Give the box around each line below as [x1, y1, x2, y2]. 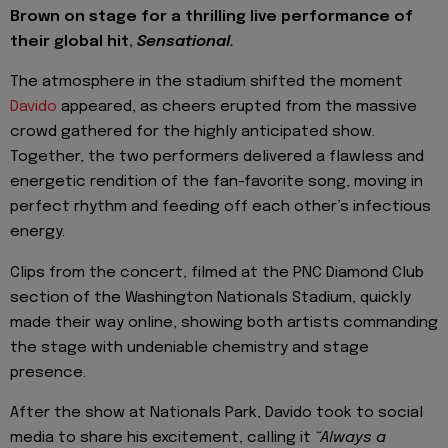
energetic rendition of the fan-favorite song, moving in [10, 174, 423, 191]
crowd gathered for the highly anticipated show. [10, 124, 375, 141]
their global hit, [10, 33, 137, 50]
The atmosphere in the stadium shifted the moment [10, 74, 403, 91]
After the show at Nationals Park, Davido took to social [10, 405, 423, 422]
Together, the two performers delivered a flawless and [10, 149, 424, 166]
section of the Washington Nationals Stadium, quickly [10, 289, 411, 306]
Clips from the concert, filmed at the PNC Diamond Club [10, 264, 424, 281]
